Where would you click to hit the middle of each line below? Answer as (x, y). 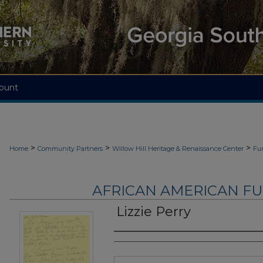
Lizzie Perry (154, 212)
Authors (137, 243)
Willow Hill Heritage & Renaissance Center (178, 149)
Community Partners (70, 149)
